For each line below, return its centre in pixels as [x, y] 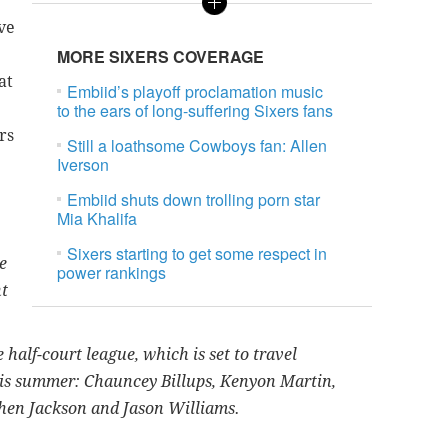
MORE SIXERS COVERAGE [161, 57]
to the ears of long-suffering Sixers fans [195, 111]
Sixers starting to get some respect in [197, 254]
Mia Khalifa [97, 219]
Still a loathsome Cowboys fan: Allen [197, 146]
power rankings [112, 273]
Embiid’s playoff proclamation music [195, 92]
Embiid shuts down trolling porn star [194, 200]
